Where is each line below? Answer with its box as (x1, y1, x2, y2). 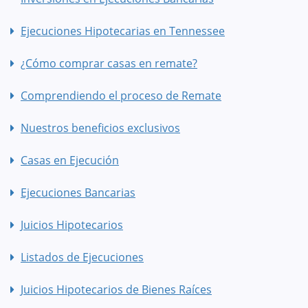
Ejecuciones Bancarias (21, 184, 135, 200)
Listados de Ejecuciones (21, 249, 144, 265)
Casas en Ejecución (21, 152, 119, 168)
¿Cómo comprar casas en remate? (21, 55, 197, 71)
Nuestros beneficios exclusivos (21, 120, 180, 135)
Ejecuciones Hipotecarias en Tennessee (21, 23, 225, 38)
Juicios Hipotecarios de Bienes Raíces (21, 281, 212, 297)
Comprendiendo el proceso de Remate (21, 87, 221, 103)
